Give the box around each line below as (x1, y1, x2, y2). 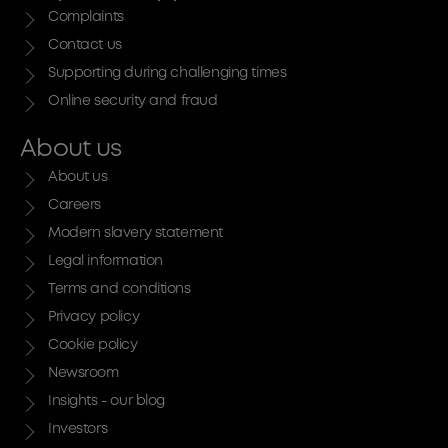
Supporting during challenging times (48, 67, 287, 79)
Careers (48, 199, 102, 211)
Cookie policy (48, 339, 138, 351)
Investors (48, 423, 108, 435)
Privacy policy (48, 311, 140, 323)
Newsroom (48, 367, 119, 379)
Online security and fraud (48, 95, 218, 107)
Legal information (48, 255, 163, 267)
